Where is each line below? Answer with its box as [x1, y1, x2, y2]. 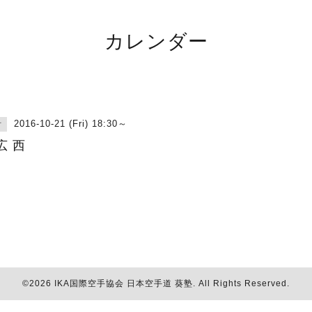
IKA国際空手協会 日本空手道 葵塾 [54, 279, 193, 288]
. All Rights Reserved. [193, 279, 290, 288]
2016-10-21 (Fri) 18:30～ [14, 118, 127, 129]
